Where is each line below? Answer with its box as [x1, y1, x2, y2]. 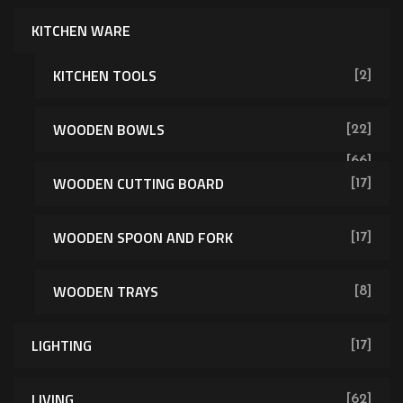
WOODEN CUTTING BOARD [53, 172, 224, 194]
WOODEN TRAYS [53, 280, 158, 302]
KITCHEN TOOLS [53, 64, 157, 86]
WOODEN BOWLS [53, 118, 165, 140]
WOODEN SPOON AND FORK [53, 226, 233, 248]
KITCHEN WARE [31, 19, 130, 41]
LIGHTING [31, 334, 92, 356]
